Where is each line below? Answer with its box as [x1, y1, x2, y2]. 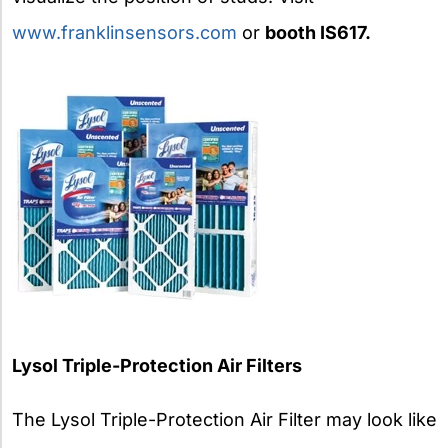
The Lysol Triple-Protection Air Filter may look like [12, 409, 437, 431]
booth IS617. [265, 22, 371, 44]
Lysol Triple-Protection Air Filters [12, 355, 302, 377]
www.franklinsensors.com [12, 22, 237, 44]
